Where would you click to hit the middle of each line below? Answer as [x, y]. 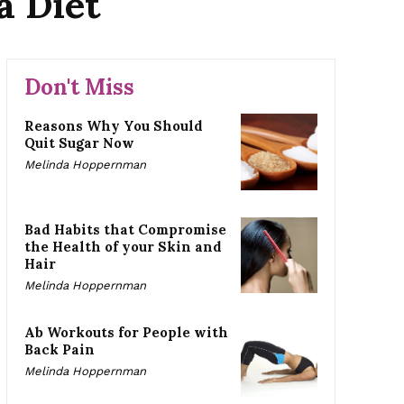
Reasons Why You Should [113, 125]
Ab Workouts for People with [126, 333]
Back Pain [59, 350]
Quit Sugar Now [79, 142]
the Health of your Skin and [123, 246]
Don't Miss [79, 87]
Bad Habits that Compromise [125, 229]
